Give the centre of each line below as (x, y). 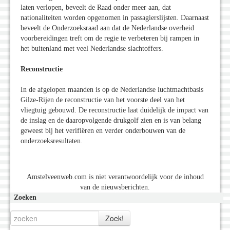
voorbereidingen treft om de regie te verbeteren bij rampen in (110, 38)
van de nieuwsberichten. (115, 187)
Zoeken (25, 197)
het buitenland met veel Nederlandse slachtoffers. (92, 48)
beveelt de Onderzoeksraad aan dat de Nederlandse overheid (107, 28)
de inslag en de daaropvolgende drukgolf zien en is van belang (111, 120)
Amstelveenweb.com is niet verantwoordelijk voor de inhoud (115, 177)
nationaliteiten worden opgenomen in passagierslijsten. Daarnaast (115, 17)
